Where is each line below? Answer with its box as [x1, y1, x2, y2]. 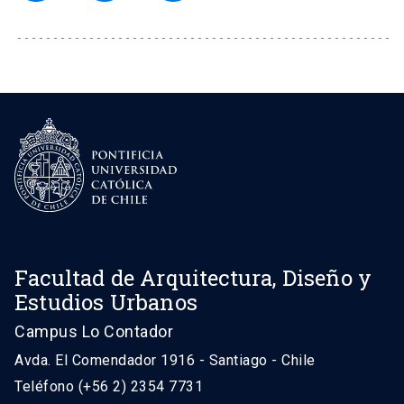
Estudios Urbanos [14, 287, 197, 317]
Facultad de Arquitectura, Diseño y [14, 262, 372, 292]
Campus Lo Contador [14, 321, 173, 341]
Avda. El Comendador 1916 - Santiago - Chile [14, 351, 316, 369]
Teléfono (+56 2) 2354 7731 [14, 377, 203, 395]
